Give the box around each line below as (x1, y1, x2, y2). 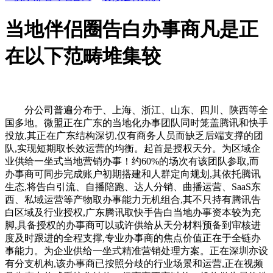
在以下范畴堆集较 (5, 45, 161, 68)
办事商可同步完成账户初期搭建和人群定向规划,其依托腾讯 (5, 168, 261, 179)
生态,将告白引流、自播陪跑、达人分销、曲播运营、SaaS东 (5, 181, 261, 192)
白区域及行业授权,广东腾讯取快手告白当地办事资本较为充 (5, 207, 261, 218)
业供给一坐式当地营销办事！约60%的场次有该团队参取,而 (5, 155, 259, 166)
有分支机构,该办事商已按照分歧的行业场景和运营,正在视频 (5, 258, 263, 269)
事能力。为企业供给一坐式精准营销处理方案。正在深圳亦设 (5, 245, 268, 256)
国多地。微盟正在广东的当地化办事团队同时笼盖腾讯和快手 (5, 117, 268, 128)
